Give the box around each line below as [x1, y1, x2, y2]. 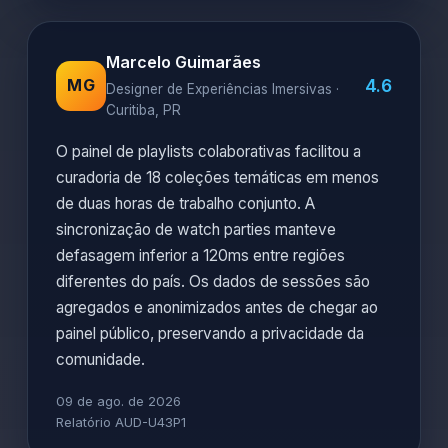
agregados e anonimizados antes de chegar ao [56, 298, 378, 317]
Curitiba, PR [106, 102, 181, 118]
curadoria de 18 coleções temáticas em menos [56, 168, 379, 187]
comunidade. [56, 350, 145, 369]
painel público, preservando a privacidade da [56, 324, 364, 343]
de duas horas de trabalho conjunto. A [56, 194, 315, 213]
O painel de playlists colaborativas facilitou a [56, 142, 361, 161]
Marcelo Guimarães [106, 52, 261, 72]
